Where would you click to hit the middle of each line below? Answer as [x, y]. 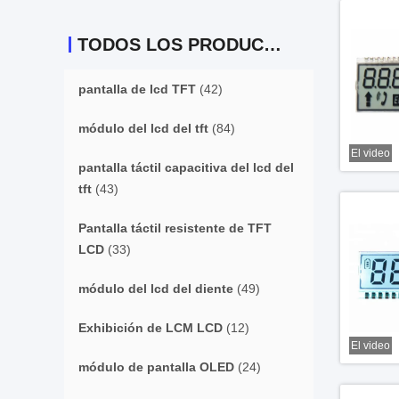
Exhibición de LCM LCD [151, 328]
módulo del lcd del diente [156, 289]
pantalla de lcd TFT [137, 89]
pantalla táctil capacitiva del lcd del [186, 167]
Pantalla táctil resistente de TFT [175, 228]
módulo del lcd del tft [143, 128]
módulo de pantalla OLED [156, 367]
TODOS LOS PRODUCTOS [273, 45]
